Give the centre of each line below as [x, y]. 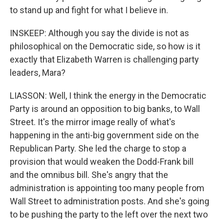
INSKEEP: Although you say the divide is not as [99, 33]
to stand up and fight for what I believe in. [89, 10]
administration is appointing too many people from [107, 188]
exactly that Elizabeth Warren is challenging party [104, 59]
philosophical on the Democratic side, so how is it [105, 46]
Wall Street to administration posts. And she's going [109, 201]
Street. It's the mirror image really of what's [93, 122]
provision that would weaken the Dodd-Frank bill [102, 162]
